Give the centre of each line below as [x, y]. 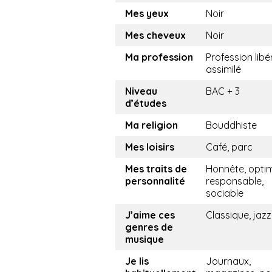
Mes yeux [147, 13]
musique [144, 239]
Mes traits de [156, 169]
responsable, [235, 181]
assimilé [223, 69]
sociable [225, 193]
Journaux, [228, 261]
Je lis [137, 261]
